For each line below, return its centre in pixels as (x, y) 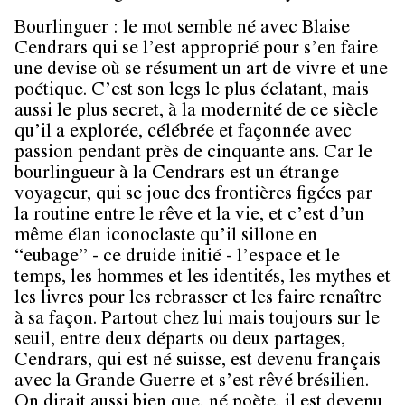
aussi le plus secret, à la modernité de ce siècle (196, 112)
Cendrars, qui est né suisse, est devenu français (198, 362)
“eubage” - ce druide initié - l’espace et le (177, 258)
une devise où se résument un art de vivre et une (201, 71)
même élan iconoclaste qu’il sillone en (166, 237)
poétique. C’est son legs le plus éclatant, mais (192, 91)
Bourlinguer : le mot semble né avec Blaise (182, 29)
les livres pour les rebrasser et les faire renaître (198, 299)
